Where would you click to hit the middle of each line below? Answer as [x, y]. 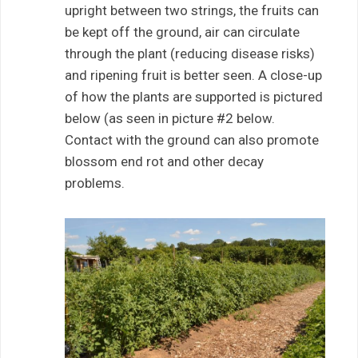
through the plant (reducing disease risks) [190, 54]
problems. [95, 183]
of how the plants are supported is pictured [194, 97]
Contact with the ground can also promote [192, 140]
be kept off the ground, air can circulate [182, 32]
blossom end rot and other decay [164, 162]
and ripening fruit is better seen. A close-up [193, 76]
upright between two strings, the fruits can [192, 11]
